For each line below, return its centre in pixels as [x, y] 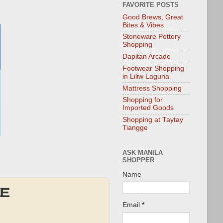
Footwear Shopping [153, 68]
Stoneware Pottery [152, 37]
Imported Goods [148, 108]
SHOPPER [138, 160]
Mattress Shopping [152, 88]
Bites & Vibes [143, 25]
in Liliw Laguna [146, 76]
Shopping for [143, 100]
